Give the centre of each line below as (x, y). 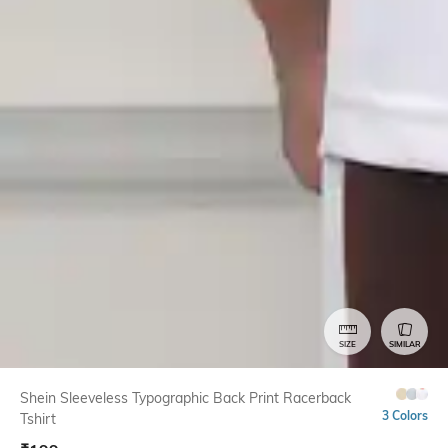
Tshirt (38, 418)
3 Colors (405, 415)
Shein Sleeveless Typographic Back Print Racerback (185, 397)
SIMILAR (404, 344)
